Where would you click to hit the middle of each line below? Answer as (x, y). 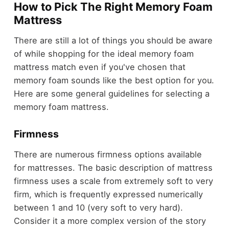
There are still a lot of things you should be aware (113, 41)
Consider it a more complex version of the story (110, 221)
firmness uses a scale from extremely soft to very (113, 181)
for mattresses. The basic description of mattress (113, 167)
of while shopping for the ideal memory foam (104, 54)
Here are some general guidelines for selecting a (111, 94)
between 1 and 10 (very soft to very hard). (98, 207)
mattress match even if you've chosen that (99, 67)
